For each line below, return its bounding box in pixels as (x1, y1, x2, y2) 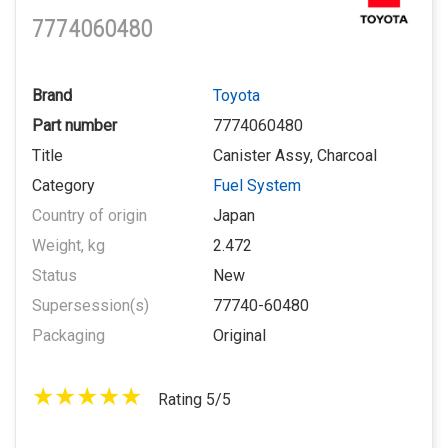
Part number (32, 116, 117, 136)
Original (213, 326, 266, 346)
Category (32, 176, 95, 196)
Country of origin (32, 206, 147, 226)
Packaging (32, 326, 105, 346)
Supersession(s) (32, 296, 149, 316)
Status (32, 266, 77, 286)
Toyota (213, 86, 260, 106)
